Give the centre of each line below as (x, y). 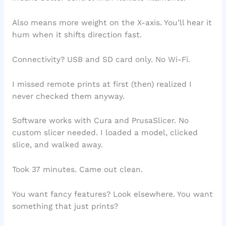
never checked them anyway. (68, 96)
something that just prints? (65, 207)
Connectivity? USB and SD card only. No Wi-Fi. (101, 59)
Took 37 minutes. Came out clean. (77, 170)
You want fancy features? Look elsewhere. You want (112, 194)
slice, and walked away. (57, 145)
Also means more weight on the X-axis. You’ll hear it (112, 23)
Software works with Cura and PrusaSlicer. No (100, 121)
